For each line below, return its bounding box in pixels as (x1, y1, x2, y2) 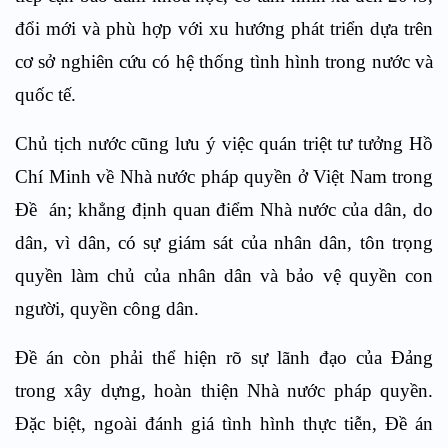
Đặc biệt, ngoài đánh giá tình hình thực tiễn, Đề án (15, 413, 433, 434)
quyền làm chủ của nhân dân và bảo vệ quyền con (15, 265, 433, 286)
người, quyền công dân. (15, 298, 199, 319)
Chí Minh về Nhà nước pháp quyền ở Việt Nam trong (15, 166, 433, 187)
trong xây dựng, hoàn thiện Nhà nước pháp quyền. (15, 380, 433, 401)
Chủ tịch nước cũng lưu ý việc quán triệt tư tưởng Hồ (15, 133, 433, 154)
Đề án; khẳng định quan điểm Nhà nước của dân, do (15, 199, 433, 220)
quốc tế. (15, 84, 76, 105)
